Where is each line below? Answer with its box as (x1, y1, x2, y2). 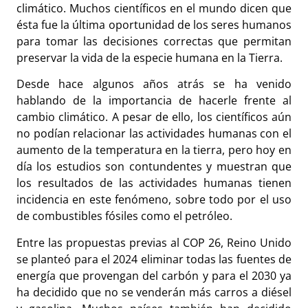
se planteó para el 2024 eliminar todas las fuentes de (16, 251, 291, 267)
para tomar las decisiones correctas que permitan (16, 34, 291, 49)
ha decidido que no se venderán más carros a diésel (16, 284, 291, 300)
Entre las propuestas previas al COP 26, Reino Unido (16, 234, 291, 250)
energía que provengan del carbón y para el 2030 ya (16, 267, 291, 283)
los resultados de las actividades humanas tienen (16, 175, 291, 191)
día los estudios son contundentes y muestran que (16, 159, 291, 175)
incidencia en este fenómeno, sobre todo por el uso (16, 192, 291, 208)
